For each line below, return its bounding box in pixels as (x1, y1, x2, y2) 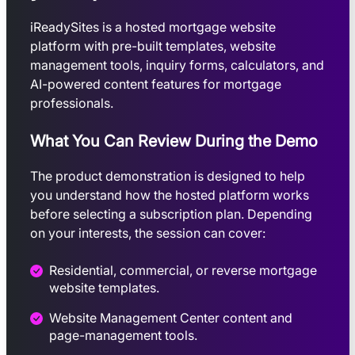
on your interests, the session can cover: (29, 225, 265, 242)
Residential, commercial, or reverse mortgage (48, 262, 317, 279)
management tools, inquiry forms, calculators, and (29, 57, 324, 74)
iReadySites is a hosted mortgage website (29, 19, 276, 36)
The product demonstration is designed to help (29, 168, 305, 185)
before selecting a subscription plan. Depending (29, 206, 312, 223)
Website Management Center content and (48, 310, 292, 326)
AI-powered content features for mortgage (29, 76, 281, 93)
